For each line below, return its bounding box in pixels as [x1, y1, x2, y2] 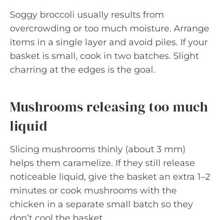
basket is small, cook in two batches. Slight [10, 51, 199, 61]
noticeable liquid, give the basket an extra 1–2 [10, 171, 210, 182]
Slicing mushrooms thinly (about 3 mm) [10, 144, 186, 155]
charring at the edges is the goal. [10, 64, 155, 75]
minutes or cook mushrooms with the [10, 185, 177, 196]
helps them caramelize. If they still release [10, 158, 195, 168]
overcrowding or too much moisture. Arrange [10, 23, 209, 34]
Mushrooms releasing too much [10, 97, 208, 116]
